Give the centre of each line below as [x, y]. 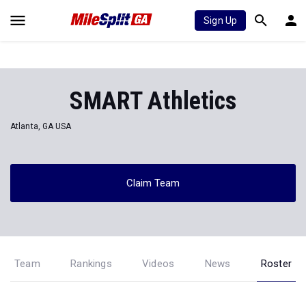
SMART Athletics [153, 101]
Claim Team [153, 183]
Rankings [91, 264]
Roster [276, 264]
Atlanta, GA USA [41, 126]
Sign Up [220, 20]
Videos [158, 264]
